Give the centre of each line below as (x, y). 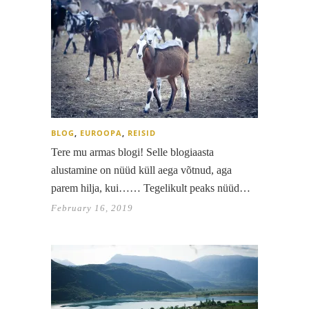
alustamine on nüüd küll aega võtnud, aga (141, 170)
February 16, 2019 (92, 208)
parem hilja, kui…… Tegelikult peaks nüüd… (151, 188)
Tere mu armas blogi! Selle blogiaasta (132, 152)
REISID (142, 133)
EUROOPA (101, 133)
